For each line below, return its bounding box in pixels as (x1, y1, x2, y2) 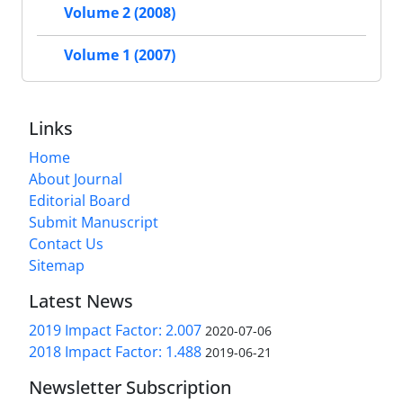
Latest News (29, 288, 133, 313)
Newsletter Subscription (29, 374, 231, 399)
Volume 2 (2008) (64, 3, 175, 23)
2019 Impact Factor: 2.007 (29, 319, 201, 340)
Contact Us (29, 233, 103, 254)
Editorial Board (29, 190, 130, 210)
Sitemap (29, 255, 85, 275)
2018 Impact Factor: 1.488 (29, 341, 201, 362)
